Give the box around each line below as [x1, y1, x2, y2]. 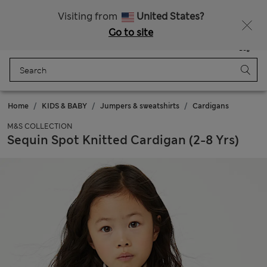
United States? [136, 10, 204, 23]
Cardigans [193, 101, 229, 111]
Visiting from [58, 10, 120, 23]
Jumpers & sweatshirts [100, 101, 179, 111]
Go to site [108, 26, 153, 39]
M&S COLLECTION [7, 122, 73, 131]
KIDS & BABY [42, 101, 87, 111]
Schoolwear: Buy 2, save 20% [75, 3, 191, 14]
